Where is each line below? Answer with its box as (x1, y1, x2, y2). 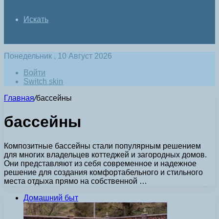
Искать (23, 15, 48, 23)
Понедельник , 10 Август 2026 (4, 52, 112, 60)
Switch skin (23, 77, 63, 86)
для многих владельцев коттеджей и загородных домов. (4, 150, 207, 159)
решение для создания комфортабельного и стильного (4, 168, 203, 176)
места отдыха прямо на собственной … (4, 176, 147, 185)
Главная (4, 94, 34, 102)
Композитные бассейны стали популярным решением (4, 141, 201, 150)
